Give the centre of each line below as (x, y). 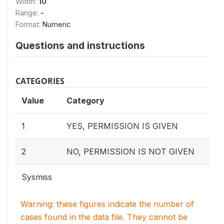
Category (85, 100)
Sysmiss (37, 177)
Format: (29, 24)
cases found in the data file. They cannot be (104, 217)
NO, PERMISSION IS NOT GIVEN (130, 151)
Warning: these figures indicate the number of (107, 204)
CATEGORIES (40, 81)
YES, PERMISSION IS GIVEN (122, 126)
